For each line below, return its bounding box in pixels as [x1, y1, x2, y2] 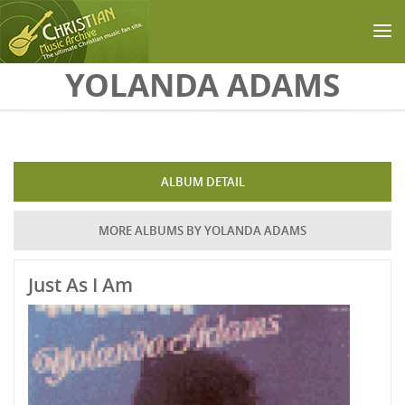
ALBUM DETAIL [160, 174, 245, 190]
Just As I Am [28, 272, 133, 297]
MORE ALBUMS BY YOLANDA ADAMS [99, 222, 306, 239]
